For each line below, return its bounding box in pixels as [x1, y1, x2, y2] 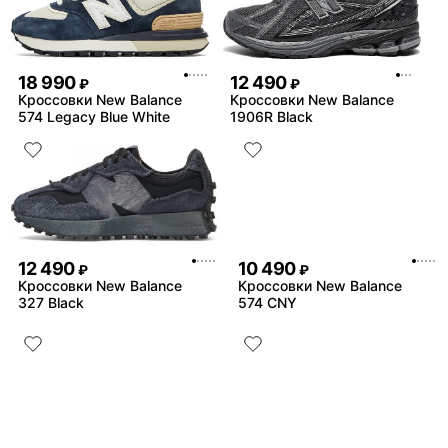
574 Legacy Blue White [18, 108, 170, 126]
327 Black [18, 293, 84, 311]
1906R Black [230, 108, 313, 126]
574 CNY [238, 293, 297, 311]
